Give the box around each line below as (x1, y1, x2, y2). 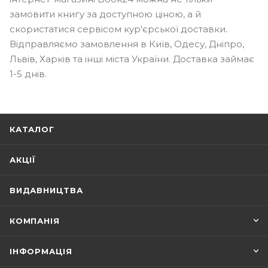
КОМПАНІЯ (10, 216, 60, 226)
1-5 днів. (10, 68, 47, 80)
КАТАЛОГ (10, 124, 54, 135)
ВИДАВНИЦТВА (10, 185, 83, 196)
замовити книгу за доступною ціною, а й (10, 8, 201, 20)
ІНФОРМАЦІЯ (10, 246, 72, 257)
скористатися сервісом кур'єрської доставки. (10, 23, 227, 35)
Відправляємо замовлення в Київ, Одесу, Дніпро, (10, 38, 244, 50)
